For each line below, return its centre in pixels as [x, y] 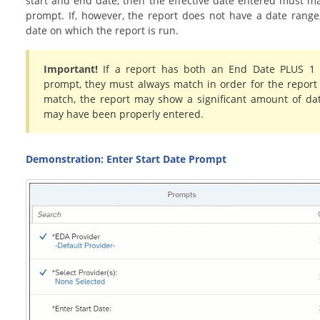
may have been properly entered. [123, 114]
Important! [73, 69]
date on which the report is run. [103, 31]
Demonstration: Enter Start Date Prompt [126, 159]
